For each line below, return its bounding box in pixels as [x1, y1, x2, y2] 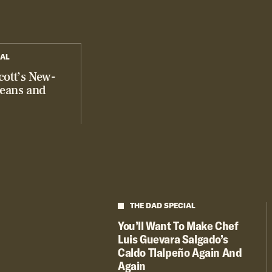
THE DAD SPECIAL [130, 201, 195, 211]
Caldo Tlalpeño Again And [118, 245, 242, 260]
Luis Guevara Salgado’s [118, 231, 228, 247]
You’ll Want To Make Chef [118, 218, 239, 234]
